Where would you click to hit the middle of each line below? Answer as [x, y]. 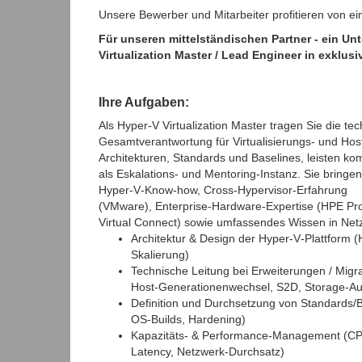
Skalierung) [160, 255]
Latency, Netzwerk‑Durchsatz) [208, 352]
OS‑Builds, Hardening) [188, 320]
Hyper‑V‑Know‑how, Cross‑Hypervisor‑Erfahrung [223, 190]
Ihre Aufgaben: [144, 103]
